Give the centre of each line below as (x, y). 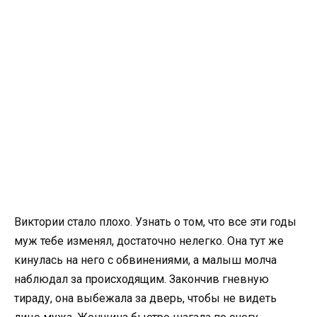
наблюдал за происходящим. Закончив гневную (142, 279)
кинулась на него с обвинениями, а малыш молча (145, 260)
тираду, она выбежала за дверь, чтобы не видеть (145, 298)
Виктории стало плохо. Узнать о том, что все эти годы (155, 221)
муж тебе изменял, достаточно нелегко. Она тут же (149, 241)
